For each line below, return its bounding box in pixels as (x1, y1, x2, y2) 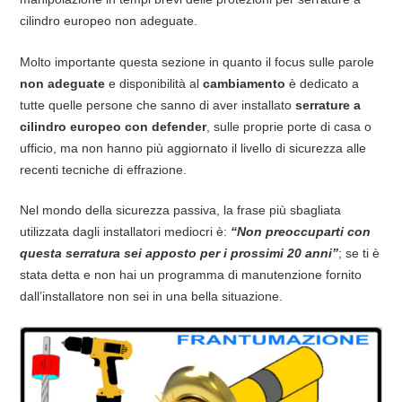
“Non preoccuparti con (230, 224, 371, 240)
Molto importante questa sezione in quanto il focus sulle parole (19, 54, 374, 69)
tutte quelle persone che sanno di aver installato (19, 97, 295, 112)
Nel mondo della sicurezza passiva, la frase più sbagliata (19, 203, 341, 218)
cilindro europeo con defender (19, 118, 206, 134)
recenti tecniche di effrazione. (19, 162, 187, 177)
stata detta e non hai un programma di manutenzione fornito (19, 267, 362, 283)
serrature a (294, 97, 361, 112)
